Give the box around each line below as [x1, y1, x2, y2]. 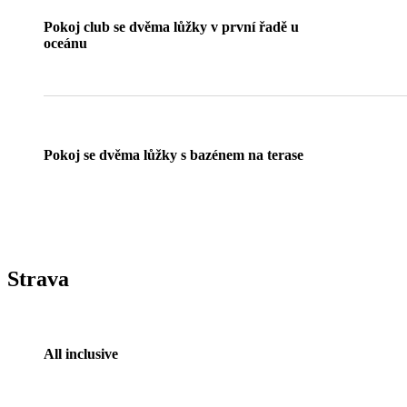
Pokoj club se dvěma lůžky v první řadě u [44, 19, 299, 35]
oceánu [44, 35, 87, 52]
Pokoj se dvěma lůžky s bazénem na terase [44, 147, 303, 164]
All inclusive [44, 346, 118, 362]
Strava [7, 267, 69, 292]
